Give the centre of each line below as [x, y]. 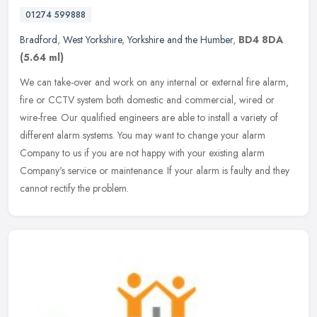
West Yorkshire [92, 39]
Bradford [39, 39]
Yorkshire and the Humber [180, 39]
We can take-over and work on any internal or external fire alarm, [154, 82]
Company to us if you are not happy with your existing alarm [142, 152]
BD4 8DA [261, 39]
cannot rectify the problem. [74, 188]
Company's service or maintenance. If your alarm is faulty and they [155, 170]
